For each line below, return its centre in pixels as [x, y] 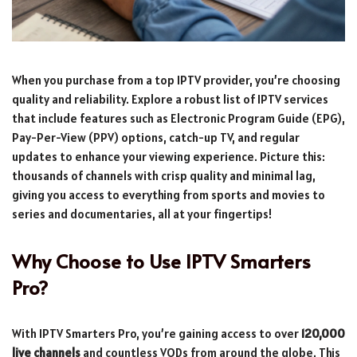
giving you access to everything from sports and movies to [169, 194]
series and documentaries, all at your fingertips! [142, 214]
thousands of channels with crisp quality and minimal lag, [164, 175]
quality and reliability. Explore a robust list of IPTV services [170, 99]
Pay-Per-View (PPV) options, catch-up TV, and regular [156, 137]
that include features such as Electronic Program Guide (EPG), [178, 118]
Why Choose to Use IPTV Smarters [161, 261]
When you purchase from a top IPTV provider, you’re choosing [176, 80]
